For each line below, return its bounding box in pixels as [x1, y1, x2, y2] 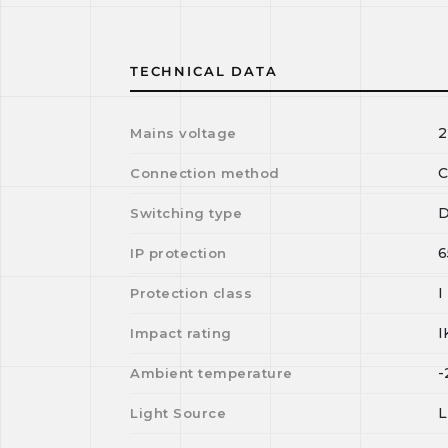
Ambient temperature [130, 365, 293, 381]
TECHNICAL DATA [130, 63, 278, 79]
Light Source [130, 405, 227, 421]
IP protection [130, 245, 227, 261]
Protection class [130, 285, 253, 301]
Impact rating [130, 325, 232, 341]
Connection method [130, 165, 280, 181]
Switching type [130, 205, 243, 221]
